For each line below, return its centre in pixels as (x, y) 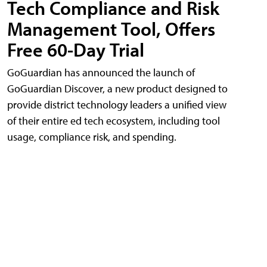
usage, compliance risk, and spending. (92, 136)
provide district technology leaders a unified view (117, 104)
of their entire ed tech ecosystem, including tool (114, 120)
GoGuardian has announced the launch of (101, 72)
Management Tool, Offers (111, 28)
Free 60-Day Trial (76, 49)
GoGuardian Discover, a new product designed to (117, 88)
